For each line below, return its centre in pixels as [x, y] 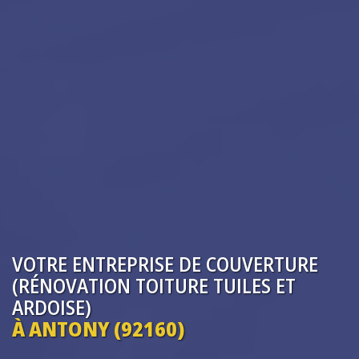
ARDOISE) [52, 307]
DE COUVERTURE [248, 263]
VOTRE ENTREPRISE [93, 263]
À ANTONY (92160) [98, 328]
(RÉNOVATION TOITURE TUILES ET [154, 285]
